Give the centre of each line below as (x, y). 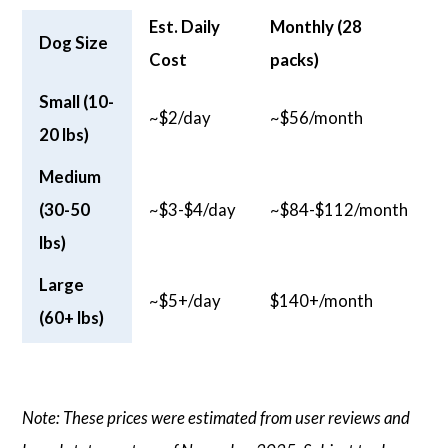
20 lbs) (64, 135)
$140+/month (322, 301)
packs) (295, 60)
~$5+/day (185, 301)
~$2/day (180, 118)
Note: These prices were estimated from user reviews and (216, 417)
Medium (70, 177)
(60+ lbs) (72, 318)
